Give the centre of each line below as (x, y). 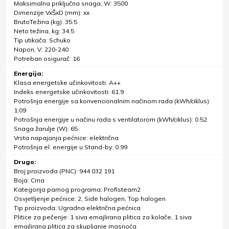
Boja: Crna (29, 180)
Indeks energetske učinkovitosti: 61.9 (69, 92)
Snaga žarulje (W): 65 (46, 129)
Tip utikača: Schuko (42, 40)
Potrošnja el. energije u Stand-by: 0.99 (71, 147)
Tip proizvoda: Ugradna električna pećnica (77, 208)
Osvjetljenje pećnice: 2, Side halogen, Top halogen (90, 199)
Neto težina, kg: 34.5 (44, 31)
